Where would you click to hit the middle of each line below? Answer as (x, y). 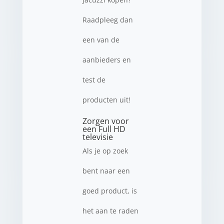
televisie (97, 137)
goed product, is (109, 191)
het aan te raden (110, 211)
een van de (101, 40)
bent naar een (106, 171)
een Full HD (104, 129)
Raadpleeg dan (107, 20)
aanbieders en (106, 60)
